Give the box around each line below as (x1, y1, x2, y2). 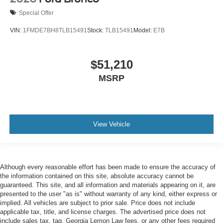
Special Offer (19, 9, 54, 16)
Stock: (87, 26, 105, 34)
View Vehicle (93, 120, 130, 128)
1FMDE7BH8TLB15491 (23, 26, 87, 34)
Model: (133, 26, 153, 34)
